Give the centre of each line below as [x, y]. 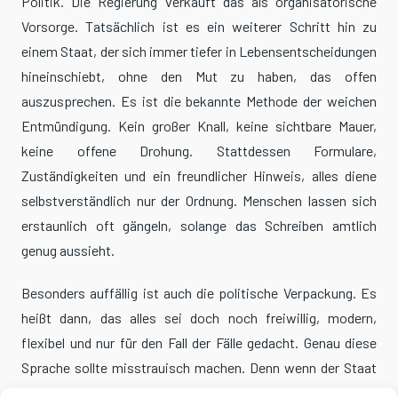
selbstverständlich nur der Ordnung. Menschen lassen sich [199, 201]
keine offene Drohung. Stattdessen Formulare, [199, 151]
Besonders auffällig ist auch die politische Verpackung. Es [199, 293]
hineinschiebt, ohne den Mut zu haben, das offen [199, 76]
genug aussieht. [68, 251]
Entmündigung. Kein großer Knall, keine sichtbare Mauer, [199, 126]
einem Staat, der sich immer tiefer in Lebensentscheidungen [199, 52]
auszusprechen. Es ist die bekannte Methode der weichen [199, 101]
